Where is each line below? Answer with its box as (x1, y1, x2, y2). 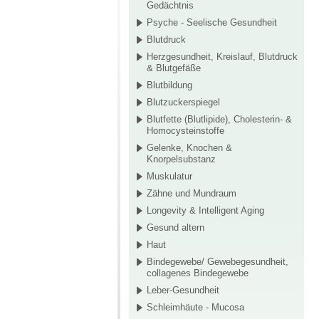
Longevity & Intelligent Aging (147, 205, 264, 216)
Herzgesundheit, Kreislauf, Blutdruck (147, 51, 298, 63)
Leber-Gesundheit (147, 285, 219, 296)
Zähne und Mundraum (147, 188, 236, 199)
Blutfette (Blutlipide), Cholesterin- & (147, 114, 292, 125)
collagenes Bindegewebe (147, 268, 249, 279)
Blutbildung (147, 80, 192, 91)
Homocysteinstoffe (147, 125, 224, 137)
